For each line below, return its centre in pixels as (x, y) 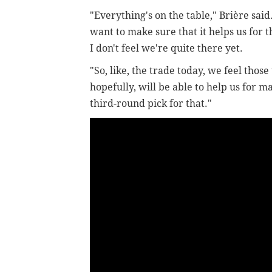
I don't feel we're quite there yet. (168, 48)
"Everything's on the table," (155, 15)
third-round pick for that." (151, 103)
